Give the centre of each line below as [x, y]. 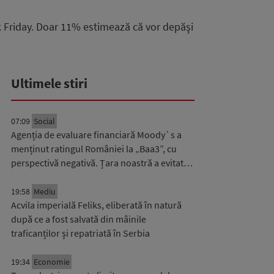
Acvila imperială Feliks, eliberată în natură [96, 205]
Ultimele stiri [49, 83]
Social [44, 121]
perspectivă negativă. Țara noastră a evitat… [102, 163]
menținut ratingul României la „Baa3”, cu [94, 149]
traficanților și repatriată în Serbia [80, 233]
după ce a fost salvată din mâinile [79, 219]
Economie [52, 262]
